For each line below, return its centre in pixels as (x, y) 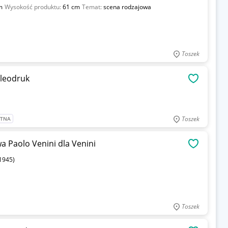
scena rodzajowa (127, 7)
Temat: (92, 7)
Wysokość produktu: (33, 7)
